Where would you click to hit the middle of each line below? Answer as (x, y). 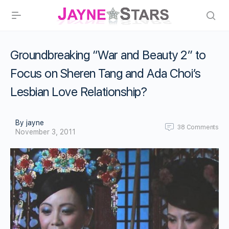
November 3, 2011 (45, 132)
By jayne (30, 123)
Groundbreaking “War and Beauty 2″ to (108, 55)
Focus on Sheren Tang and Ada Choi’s (106, 73)
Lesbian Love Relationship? (79, 92)
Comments (202, 127)
